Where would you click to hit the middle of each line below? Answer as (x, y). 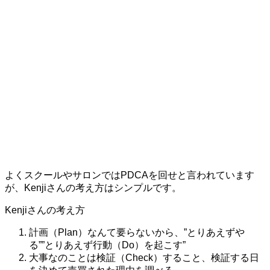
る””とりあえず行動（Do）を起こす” (107, 245)
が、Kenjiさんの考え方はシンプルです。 (93, 187)
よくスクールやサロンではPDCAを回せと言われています (130, 175)
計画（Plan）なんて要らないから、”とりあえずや (137, 232)
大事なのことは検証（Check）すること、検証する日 (144, 257)
